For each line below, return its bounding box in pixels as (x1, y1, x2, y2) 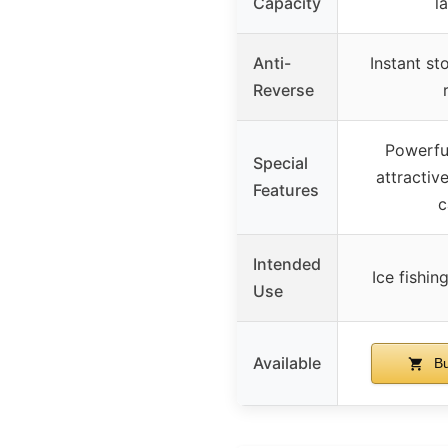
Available (253, 352, 321, 373)
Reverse (253, 79, 314, 100)
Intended (253, 253, 321, 274)
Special (253, 152, 308, 173)
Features (253, 179, 319, 200)
